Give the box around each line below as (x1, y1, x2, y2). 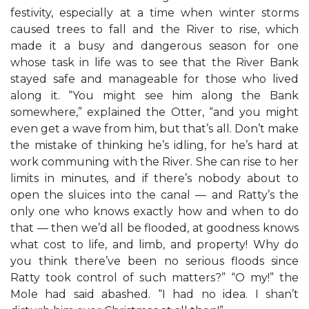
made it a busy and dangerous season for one (10, 39, 299, 52)
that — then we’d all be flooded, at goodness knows (10, 221, 299, 235)
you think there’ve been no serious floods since (10, 255, 299, 268)
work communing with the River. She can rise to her (10, 155, 299, 168)
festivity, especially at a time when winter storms (10, 6, 299, 19)
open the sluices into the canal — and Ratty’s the (10, 188, 299, 201)
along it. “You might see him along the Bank (10, 89, 299, 102)
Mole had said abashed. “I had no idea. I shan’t (10, 288, 299, 301)
